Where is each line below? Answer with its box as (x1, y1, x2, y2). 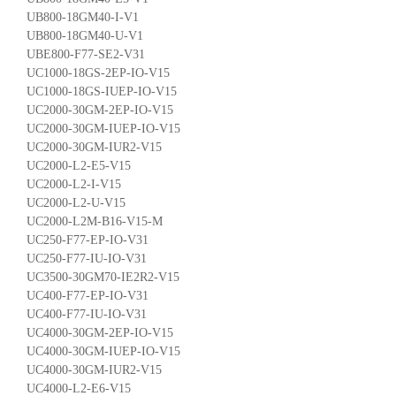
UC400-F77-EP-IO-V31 (27, 288, 148, 302)
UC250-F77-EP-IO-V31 (27, 232, 148, 247)
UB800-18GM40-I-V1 (27, 10, 139, 24)
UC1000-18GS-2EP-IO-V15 (27, 65, 170, 80)
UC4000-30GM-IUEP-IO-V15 (27, 344, 180, 358)
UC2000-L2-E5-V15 (27, 158, 131, 172)
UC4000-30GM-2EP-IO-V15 (27, 325, 173, 339)
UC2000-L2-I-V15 (27, 177, 121, 191)
